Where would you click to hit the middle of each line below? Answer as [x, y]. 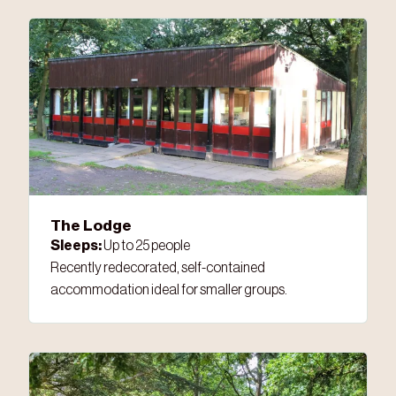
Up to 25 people [146, 246]
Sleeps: [76, 246]
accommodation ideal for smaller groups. [169, 290]
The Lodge [91, 226]
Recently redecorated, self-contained [158, 268]
